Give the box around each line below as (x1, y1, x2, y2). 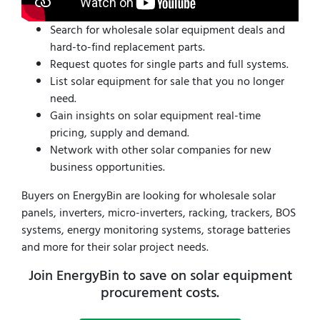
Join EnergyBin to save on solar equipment (28, 264, 292, 288)
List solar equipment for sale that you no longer (50, 72, 284, 91)
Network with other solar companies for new (50, 141, 271, 160)
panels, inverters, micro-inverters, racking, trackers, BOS (21, 204, 296, 223)
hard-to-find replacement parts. (50, 38, 205, 57)
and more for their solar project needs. (21, 238, 209, 257)
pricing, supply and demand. (50, 124, 189, 143)
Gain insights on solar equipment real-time (50, 106, 261, 126)
